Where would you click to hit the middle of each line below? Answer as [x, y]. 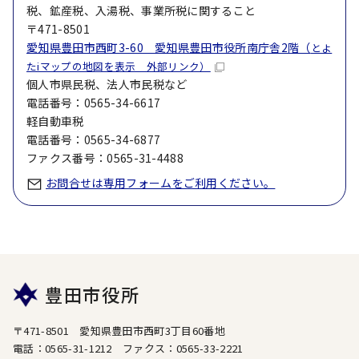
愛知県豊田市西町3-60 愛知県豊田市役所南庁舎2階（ [169, 47]
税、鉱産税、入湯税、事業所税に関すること [141, 10]
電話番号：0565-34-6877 [94, 139]
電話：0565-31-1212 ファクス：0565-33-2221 [128, 348]
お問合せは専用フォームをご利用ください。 [161, 183]
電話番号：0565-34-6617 [94, 103]
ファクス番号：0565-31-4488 [105, 158]
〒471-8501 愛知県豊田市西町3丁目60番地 [119, 331]
